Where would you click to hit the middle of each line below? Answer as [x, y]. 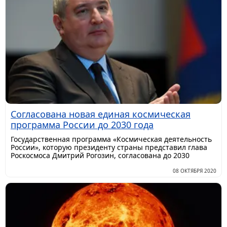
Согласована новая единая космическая [101, 114]
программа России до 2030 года [82, 124]
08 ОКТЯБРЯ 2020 [195, 171]
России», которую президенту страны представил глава [109, 147]
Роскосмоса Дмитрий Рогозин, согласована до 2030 [100, 155]
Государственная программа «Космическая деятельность [111, 139]
